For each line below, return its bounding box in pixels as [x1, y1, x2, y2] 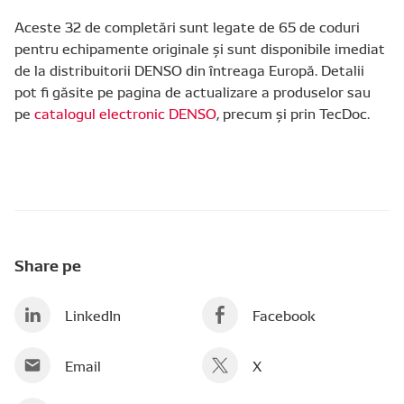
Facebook [252, 305, 316, 325]
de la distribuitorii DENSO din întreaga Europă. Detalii [14, 60, 364, 79]
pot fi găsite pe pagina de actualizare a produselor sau [14, 81, 371, 101]
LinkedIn [65, 305, 121, 325]
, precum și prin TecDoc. [216, 103, 370, 123]
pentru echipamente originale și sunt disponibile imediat [14, 38, 385, 58]
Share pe [14, 252, 81, 276]
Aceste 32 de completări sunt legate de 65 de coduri [14, 16, 360, 36]
